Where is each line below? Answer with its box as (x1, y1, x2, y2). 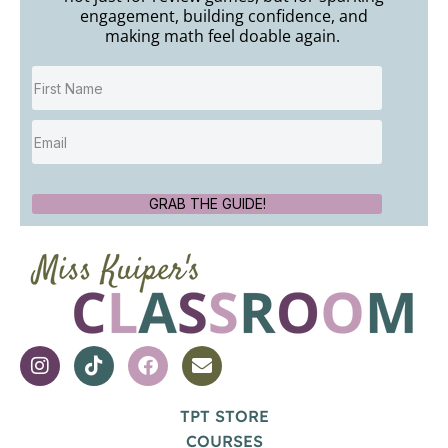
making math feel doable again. (104, 25, 344, 48)
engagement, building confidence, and (80, 5, 368, 28)
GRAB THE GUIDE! (148, 195, 266, 213)
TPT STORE (179, 406, 269, 427)
